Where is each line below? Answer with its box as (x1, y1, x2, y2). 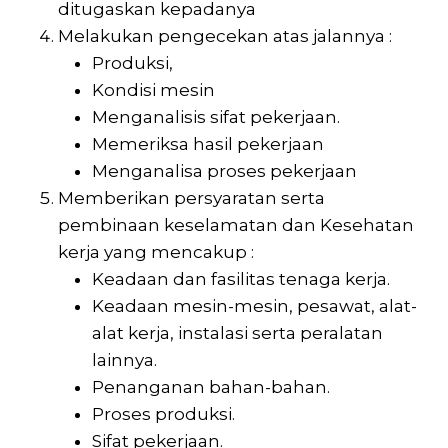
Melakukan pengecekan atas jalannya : (58, 25, 392, 46)
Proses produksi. (92, 403, 235, 424)
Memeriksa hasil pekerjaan (92, 133, 324, 154)
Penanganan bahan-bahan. (92, 376, 330, 397)
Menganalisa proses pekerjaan (92, 160, 357, 181)
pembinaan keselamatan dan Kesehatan (58, 214, 414, 235)
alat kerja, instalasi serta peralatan (92, 322, 383, 343)
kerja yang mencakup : (58, 241, 254, 262)
